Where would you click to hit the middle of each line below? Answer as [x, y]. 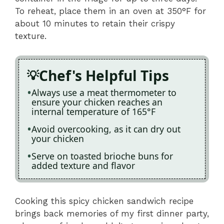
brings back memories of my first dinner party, [112, 214]
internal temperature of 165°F [93, 111]
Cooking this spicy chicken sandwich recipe [104, 201]
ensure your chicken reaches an [97, 102]
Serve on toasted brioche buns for [102, 156]
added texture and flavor [83, 165]
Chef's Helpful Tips [104, 75]
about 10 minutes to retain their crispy [95, 24]
